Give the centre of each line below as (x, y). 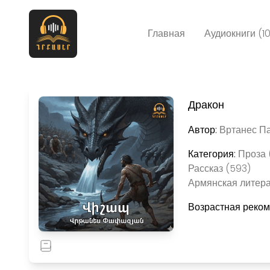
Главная (166, 33)
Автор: (204, 130)
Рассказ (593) (219, 168)
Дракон (206, 105)
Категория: (213, 154)
